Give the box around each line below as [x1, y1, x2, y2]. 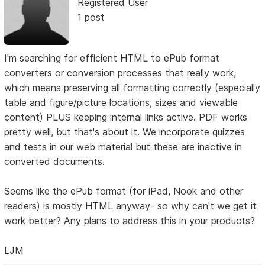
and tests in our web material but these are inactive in [4, 140, 243, 153]
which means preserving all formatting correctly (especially [4, 81, 261, 93]
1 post [77, 11, 105, 24]
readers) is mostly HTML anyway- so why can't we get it [4, 199, 257, 212]
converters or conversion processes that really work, [4, 66, 237, 79]
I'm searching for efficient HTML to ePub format [4, 51, 220, 64]
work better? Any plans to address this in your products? [4, 214, 256, 227]
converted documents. [4, 155, 105, 167]
